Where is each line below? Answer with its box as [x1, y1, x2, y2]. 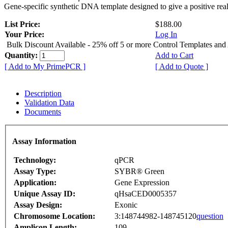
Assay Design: [14, 200, 62, 209]
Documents [24, 107, 61, 117]
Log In [155, 30, 177, 39]
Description [24, 89, 62, 98]
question [196, 211, 223, 220]
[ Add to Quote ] [155, 62, 208, 71]
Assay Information [12, 136, 76, 146]
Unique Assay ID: [14, 189, 75, 198]
